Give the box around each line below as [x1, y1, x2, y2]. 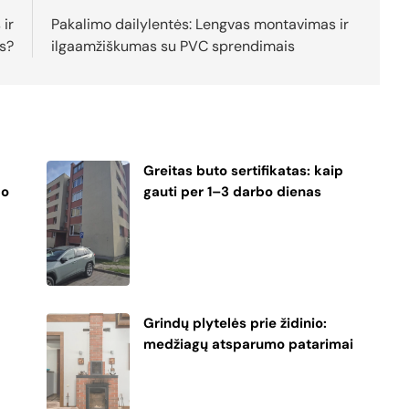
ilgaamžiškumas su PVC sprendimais [51, 36, 296, 56]
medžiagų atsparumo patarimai [143, 334, 354, 353]
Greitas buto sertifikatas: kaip [143, 161, 344, 180]
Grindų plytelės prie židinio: [143, 313, 328, 332]
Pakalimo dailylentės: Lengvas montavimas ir [51, 14, 350, 34]
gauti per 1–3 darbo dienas [143, 182, 322, 201]
